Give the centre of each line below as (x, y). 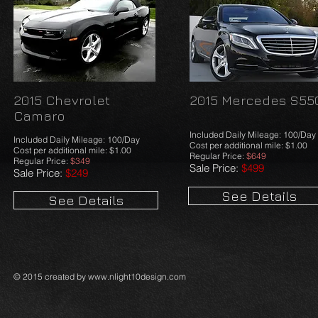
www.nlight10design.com (137, 276)
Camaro (39, 116)
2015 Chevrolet (62, 100)
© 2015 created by (51, 276)
